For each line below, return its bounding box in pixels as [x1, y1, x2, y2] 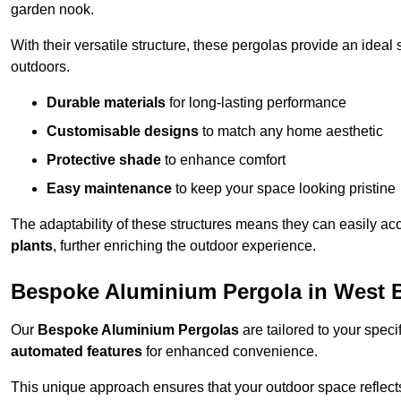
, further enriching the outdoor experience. [53, 238, 316, 254]
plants [11, 238, 53, 254]
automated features [11, 344, 142, 360]
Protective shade [47, 152, 161, 168]
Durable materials [47, 95, 166, 111]
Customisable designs [47, 124, 199, 140]
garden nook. [11, 2, 94, 18]
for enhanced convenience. [142, 344, 318, 360]
